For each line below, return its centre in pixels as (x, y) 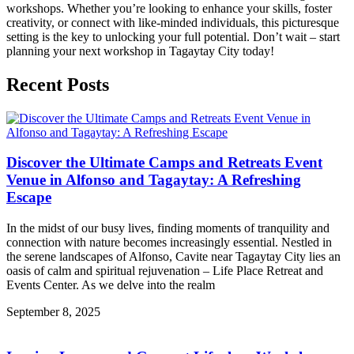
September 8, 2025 (53, 312)
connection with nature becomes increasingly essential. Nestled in (169, 243)
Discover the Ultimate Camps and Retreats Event (164, 163)
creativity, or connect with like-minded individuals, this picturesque (173, 22)
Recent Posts (58, 84)
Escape (29, 198)
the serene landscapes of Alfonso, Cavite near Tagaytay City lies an (173, 257)
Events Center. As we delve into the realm (111, 285)
